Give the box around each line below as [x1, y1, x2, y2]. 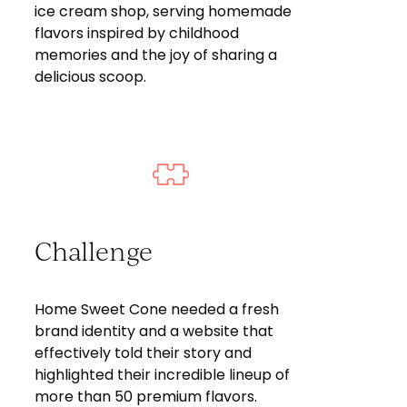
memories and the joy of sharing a [35, 44, 278, 65]
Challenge [35, 233, 154, 266]
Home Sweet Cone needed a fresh [35, 299, 280, 321]
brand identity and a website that [35, 321, 274, 342]
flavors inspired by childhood [35, 22, 240, 44]
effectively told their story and [35, 342, 253, 364]
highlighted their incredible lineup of [35, 364, 291, 386]
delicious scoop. [35, 65, 147, 87]
